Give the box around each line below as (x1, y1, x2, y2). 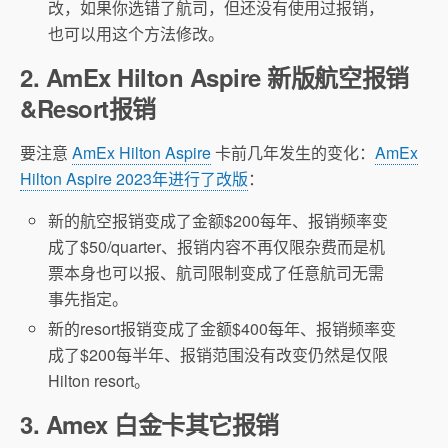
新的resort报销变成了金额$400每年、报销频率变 (48, 317, 397, 341)
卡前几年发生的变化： (211, 140, 375, 164)
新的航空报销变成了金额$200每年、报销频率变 (48, 208, 389, 232)
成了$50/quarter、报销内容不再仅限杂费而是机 (48, 234, 386, 258)
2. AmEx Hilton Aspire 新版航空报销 (20, 59, 409, 94)
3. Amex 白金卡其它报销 (20, 407, 279, 442)
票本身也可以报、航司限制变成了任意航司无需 (48, 260, 385, 284)
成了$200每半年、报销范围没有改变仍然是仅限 (48, 343, 389, 367)
